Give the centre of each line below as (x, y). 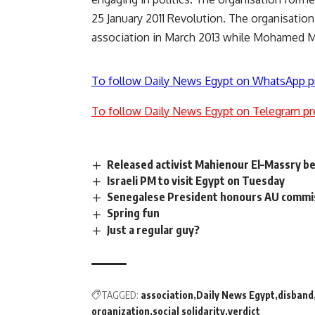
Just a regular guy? (154, 230)
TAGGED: (120, 295)
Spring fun (134, 213)
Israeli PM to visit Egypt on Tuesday (196, 181)
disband (296, 295)
